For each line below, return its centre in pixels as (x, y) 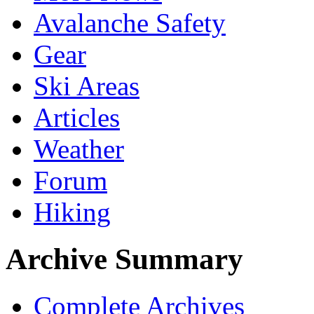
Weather (79, 149)
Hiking (72, 212)
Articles (77, 118)
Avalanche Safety (130, 23)
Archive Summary (124, 259)
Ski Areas (87, 86)
